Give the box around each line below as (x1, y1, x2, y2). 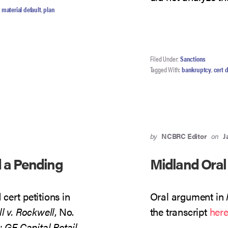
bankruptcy (182, 64, 212, 74)
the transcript (150, 204, 210, 219)
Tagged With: (150, 64, 182, 74)
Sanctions (180, 53, 206, 64)
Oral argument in (150, 189, 226, 204)
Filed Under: (150, 53, 181, 64)
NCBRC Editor (161, 131, 207, 141)
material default (1, 4, 41, 14)
